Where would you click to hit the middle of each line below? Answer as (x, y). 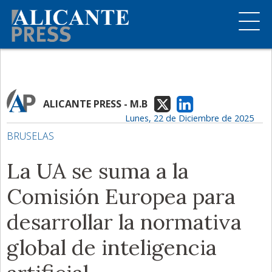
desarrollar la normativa (124, 222)
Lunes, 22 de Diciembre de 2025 (189, 118)
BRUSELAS (30, 136)
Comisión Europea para (121, 196)
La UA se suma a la (98, 171)
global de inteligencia (112, 247)
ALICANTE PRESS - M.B (95, 104)
